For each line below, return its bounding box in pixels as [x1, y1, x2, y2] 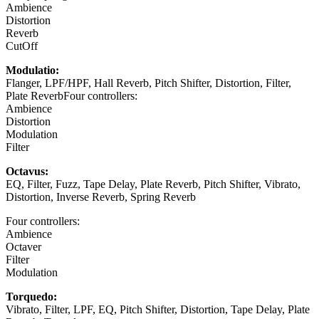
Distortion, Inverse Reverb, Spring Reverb [6, 191, 196, 204]
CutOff [6, 40, 38, 53]
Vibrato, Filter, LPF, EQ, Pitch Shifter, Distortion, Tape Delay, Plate [6, 303, 310, 316]
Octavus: [6, 165, 48, 178]
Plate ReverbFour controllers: [6, 90, 137, 103]
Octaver [6, 241, 41, 253]
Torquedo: [6, 291, 57, 303]
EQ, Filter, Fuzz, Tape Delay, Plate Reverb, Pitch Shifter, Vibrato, [6, 178, 300, 191]
